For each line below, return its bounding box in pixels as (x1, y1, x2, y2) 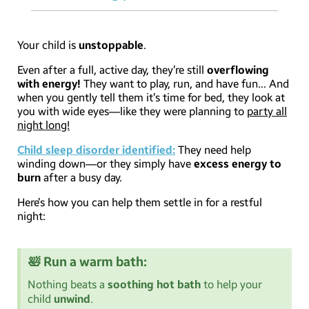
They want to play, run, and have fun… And (81, 77, 289, 91)
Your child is (17, 39, 79, 52)
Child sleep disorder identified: (17, 143, 175, 157)
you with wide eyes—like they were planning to (17, 105, 247, 119)
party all (247, 105, 287, 119)
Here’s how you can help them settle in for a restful (17, 196, 262, 210)
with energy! (17, 77, 81, 91)
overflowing (207, 63, 269, 77)
